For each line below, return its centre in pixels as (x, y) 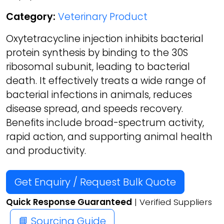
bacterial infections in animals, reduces (99, 95)
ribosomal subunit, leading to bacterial (98, 67)
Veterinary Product (103, 17)
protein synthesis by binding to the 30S (97, 53)
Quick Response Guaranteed (69, 202)
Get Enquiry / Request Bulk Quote (95, 182)
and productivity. (46, 151)
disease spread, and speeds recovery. (94, 109)
